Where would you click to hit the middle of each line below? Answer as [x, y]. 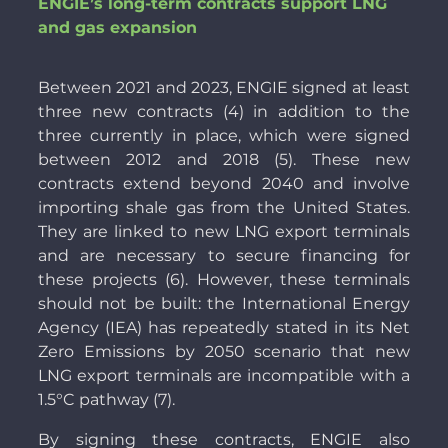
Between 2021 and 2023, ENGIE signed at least [224, 88]
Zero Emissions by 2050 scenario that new [224, 352]
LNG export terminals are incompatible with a [224, 376]
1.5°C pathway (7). [106, 400]
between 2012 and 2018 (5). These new [224, 160]
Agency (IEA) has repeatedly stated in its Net [224, 328]
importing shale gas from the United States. [224, 208]
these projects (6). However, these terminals [224, 280]
